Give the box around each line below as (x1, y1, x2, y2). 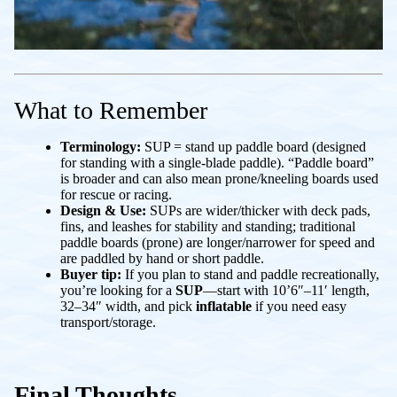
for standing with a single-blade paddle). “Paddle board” (60, 155, 374, 171)
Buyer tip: (60, 267, 121, 283)
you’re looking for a (60, 283, 175, 299)
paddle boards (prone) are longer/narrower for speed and (60, 235, 375, 251)
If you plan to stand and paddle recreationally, (121, 267, 379, 283)
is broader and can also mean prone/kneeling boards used (60, 171, 378, 187)
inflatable (196, 299, 252, 315)
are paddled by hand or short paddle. (60, 251, 264, 267)
